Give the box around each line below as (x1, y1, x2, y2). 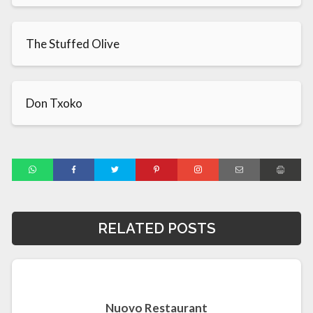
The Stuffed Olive (26, 36, 119, 51)
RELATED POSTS (97, 219, 216, 237)
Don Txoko (26, 95, 82, 110)
